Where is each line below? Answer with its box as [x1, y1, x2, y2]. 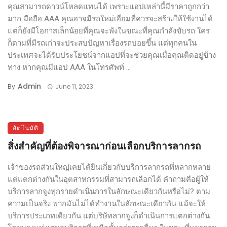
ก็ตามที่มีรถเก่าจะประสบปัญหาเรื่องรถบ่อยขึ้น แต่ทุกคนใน [8, 39, 197, 48]
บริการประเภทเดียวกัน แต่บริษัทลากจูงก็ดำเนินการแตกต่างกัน [8, 211, 210, 221]
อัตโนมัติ [13, 124, 39, 133]
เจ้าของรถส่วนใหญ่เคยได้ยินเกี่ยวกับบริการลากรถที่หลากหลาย [8, 163, 211, 172]
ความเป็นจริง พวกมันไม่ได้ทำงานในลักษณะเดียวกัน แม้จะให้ [8, 199, 206, 209]
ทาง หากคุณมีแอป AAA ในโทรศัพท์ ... [8, 63, 131, 72]
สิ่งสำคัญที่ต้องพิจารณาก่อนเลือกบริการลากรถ [8, 139, 201, 154]
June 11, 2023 [55, 82, 93, 91]
